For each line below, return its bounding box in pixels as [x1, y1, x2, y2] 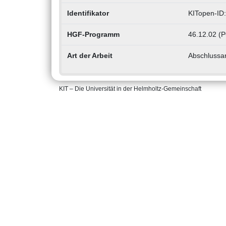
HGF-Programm [67, 30, 120, 39]
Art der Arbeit [67, 51, 112, 60]
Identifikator [67, 9, 109, 18]
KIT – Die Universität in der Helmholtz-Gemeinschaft [59, 85, 201, 93]
